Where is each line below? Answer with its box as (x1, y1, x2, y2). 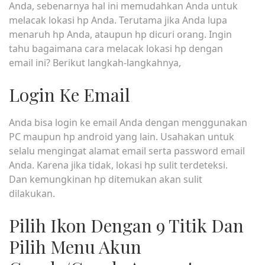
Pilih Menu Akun (9, 235, 141, 258)
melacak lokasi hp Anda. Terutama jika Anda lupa (9, 14, 227, 27)
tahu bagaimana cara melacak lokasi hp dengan (9, 42, 223, 55)
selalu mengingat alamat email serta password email (9, 144, 245, 157)
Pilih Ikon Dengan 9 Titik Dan (9, 214, 244, 237)
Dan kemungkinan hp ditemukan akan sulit (9, 173, 202, 186)
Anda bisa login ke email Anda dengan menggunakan (9, 116, 247, 129)
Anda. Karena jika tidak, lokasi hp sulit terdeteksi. (9, 159, 228, 172)
